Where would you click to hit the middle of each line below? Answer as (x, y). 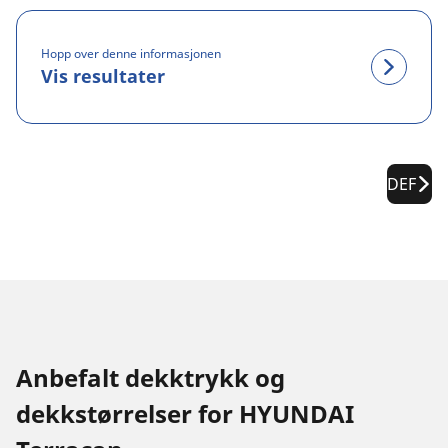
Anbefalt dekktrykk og (150, 378)
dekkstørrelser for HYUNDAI (185, 414)
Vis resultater (103, 75)
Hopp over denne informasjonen (131, 53)
